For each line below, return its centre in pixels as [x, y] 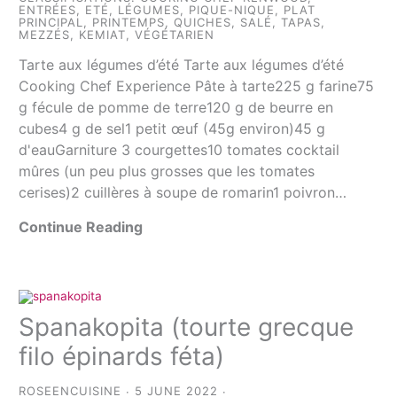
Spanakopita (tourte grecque [187, 327]
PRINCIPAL [51, 22]
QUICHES [203, 22]
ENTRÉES [48, 9]
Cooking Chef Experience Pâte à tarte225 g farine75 [197, 86]
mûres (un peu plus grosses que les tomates [167, 171]
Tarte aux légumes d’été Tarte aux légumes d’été [182, 64]
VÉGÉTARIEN [175, 34]
